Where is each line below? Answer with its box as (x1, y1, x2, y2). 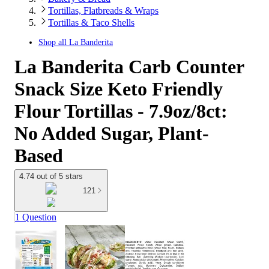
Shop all (38, 38, 69, 47)
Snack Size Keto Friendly (14, 78, 223, 100)
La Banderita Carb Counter (14, 56, 244, 77)
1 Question (15, 212, 56, 223)
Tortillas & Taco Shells (48, 17, 134, 28)
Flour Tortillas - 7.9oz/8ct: (14, 100, 228, 122)
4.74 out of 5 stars (19, 172, 83, 181)
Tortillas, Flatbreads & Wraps (48, 5, 159, 16)
